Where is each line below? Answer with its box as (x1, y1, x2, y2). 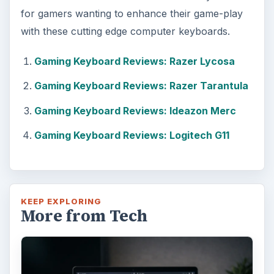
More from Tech (20, 205, 147, 228)
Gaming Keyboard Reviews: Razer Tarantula (34, 80, 248, 92)
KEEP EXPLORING (20, 196, 102, 207)
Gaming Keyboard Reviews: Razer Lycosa (34, 54, 235, 67)
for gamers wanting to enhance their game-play (20, 7, 243, 20)
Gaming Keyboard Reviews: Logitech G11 (34, 129, 229, 142)
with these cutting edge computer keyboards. (20, 24, 230, 37)
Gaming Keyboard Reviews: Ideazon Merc (34, 104, 236, 117)
